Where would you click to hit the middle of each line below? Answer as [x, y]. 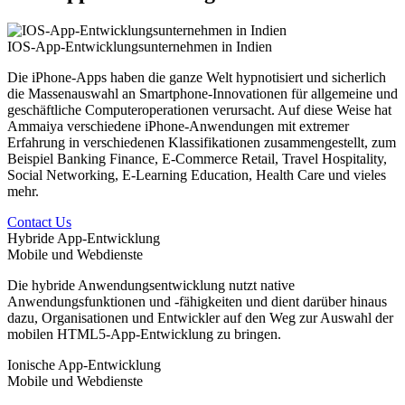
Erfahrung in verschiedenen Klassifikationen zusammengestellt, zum [202, 142]
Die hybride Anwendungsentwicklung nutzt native [151, 285]
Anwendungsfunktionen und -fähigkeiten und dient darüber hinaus [197, 301]
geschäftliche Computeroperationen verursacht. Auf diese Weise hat [199, 109]
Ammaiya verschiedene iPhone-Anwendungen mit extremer [178, 126]
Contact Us [39, 221]
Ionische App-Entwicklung [84, 364]
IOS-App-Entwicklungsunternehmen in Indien [140, 46]
